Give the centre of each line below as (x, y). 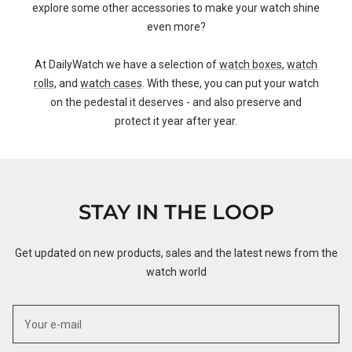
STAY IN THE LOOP (176, 212)
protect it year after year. (176, 121)
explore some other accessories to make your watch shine (176, 8)
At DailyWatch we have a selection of (127, 64)
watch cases (111, 83)
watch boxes (251, 64)
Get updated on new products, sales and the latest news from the (176, 253)
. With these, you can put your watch (230, 83)
